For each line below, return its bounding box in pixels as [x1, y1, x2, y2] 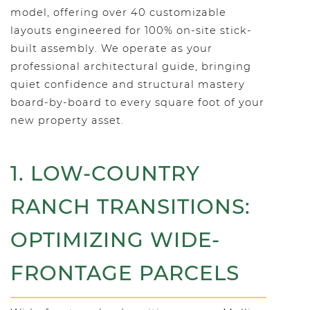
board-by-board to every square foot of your [10, 96, 264, 109]
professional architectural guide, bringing [10, 60, 251, 73]
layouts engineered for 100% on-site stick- [10, 24, 252, 37]
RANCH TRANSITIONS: [10, 194, 250, 219]
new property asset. [10, 114, 124, 127]
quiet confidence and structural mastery [10, 78, 245, 91]
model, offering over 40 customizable [10, 6, 226, 19]
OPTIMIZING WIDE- [10, 228, 220, 252]
